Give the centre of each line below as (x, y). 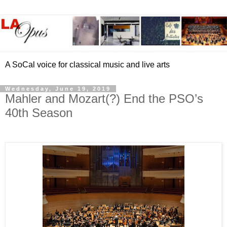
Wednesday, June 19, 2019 (58, 89)
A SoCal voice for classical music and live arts (87, 65)
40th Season (39, 113)
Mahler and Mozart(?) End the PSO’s (104, 99)
